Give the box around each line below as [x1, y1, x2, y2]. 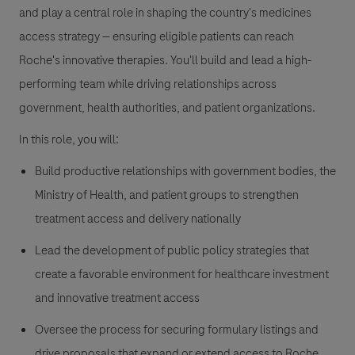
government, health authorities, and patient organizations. [19, 99, 315, 117]
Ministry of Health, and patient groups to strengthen [35, 186, 299, 204]
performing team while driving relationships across [19, 75, 277, 94]
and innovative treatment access [35, 289, 200, 307]
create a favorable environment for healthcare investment [35, 265, 329, 284]
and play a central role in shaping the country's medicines [19, 4, 311, 22]
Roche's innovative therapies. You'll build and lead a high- [19, 52, 311, 70]
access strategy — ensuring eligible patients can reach [19, 28, 294, 46]
